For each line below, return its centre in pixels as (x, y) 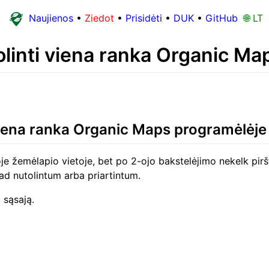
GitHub (221, 18)
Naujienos (51, 18)
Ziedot (99, 18)
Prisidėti (144, 18)
